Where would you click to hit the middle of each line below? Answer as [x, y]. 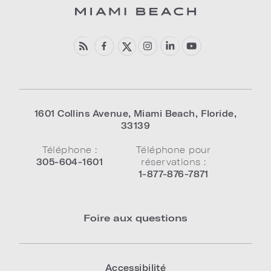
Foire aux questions [135, 217]
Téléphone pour [173, 149]
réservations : [174, 162]
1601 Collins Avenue [81, 113]
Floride [217, 113]
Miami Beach [164, 113]
